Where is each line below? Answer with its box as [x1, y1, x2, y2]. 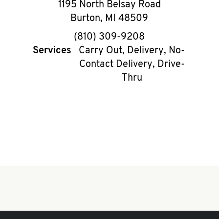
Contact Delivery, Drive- [79, 60, 185, 69]
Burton [70, 14, 101, 23]
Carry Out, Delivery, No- [79, 46, 185, 56]
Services [33, 46, 72, 56]
